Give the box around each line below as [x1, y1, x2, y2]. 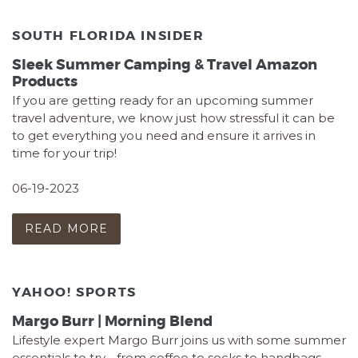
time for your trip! [12, 145, 117, 161]
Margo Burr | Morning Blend [12, 312, 213, 332]
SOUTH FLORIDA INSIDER [12, 26, 205, 44]
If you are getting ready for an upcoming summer [12, 93, 313, 109]
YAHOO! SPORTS [12, 283, 137, 300]
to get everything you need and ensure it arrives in [12, 128, 316, 144]
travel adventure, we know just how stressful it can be [12, 110, 335, 126]
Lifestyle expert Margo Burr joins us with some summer [12, 332, 346, 348]
